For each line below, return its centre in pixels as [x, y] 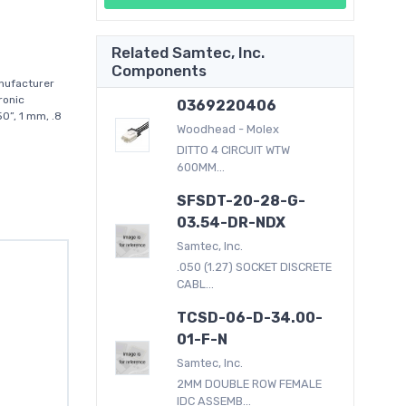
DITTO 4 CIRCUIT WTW [234, 150]
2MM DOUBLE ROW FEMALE [250, 383]
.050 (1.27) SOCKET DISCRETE [255, 266]
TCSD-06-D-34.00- [250, 317]
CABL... [196, 284]
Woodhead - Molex [228, 129]
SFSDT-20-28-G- [242, 200]
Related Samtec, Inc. [188, 52]
